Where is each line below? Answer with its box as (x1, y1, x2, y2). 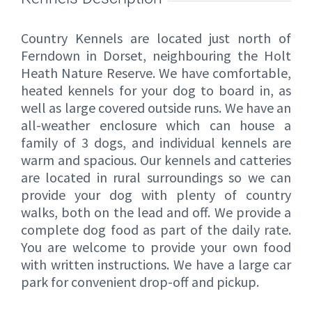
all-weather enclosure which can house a (21, 116, 291, 134)
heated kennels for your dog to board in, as (21, 81, 291, 100)
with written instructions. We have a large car (21, 256, 291, 274)
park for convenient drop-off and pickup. (21, 273, 259, 291)
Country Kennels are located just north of (21, 29, 291, 47)
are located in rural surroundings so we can (21, 169, 291, 187)
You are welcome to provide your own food (21, 238, 291, 256)
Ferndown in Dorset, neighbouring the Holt (21, 47, 291, 65)
